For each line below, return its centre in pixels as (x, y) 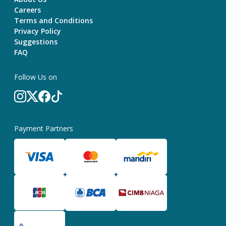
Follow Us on (36, 77)
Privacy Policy (38, 31)
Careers (27, 10)
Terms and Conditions (53, 20)
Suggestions (36, 41)
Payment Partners (44, 128)
